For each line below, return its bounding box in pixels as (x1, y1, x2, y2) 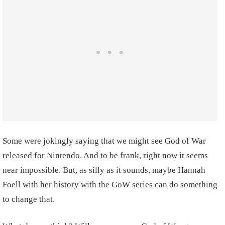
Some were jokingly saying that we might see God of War (3, 136, 206, 146)
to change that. (3, 194, 55, 204)
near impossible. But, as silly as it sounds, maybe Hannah (3, 165, 205, 175)
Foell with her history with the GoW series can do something (3, 180, 217, 189)
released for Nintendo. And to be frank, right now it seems (3, 151, 208, 160)
